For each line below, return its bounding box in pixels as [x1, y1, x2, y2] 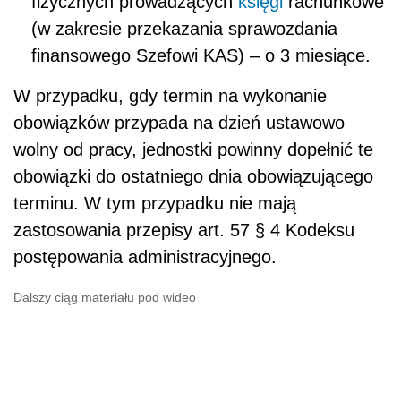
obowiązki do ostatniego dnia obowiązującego [13, 166, 373, 187]
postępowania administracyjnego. [13, 247, 277, 268]
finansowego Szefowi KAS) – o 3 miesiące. [31, 46, 371, 66]
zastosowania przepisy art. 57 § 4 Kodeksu [13, 220, 354, 241]
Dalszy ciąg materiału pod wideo [13, 290, 196, 305]
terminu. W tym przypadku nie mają [13, 193, 296, 214]
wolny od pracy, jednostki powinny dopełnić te [13, 140, 373, 160]
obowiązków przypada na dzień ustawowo [13, 113, 345, 133]
